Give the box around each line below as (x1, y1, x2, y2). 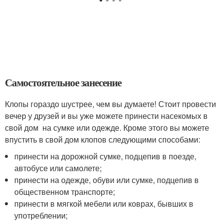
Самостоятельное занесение (5, 74, 121, 90)
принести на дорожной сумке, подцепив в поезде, (14, 150, 197, 162)
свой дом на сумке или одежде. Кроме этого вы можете (5, 121, 209, 133)
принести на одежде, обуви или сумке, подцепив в (14, 174, 199, 185)
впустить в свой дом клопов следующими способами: (5, 133, 202, 145)
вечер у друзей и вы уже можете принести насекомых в (5, 110, 208, 121)
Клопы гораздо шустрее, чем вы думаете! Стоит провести (5, 98, 216, 110)
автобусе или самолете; (14, 162, 102, 174)
